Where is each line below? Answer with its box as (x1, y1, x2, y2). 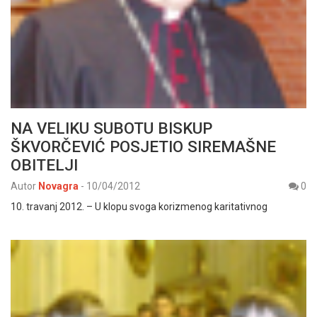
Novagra (38, 180, 79, 192)
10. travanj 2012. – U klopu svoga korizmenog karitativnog (11, 200, 267, 212)
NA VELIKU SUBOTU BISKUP (11, 118, 212, 137)
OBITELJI (11, 155, 78, 174)
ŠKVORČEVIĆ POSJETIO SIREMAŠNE (11, 137, 276, 156)
